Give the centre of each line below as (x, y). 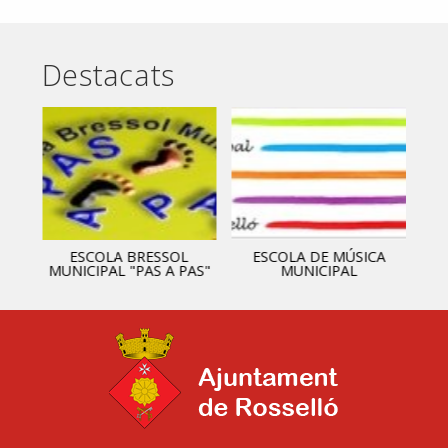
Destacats (108, 74)
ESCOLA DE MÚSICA (319, 256)
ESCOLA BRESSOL (129, 256)
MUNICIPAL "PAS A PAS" (129, 270)
